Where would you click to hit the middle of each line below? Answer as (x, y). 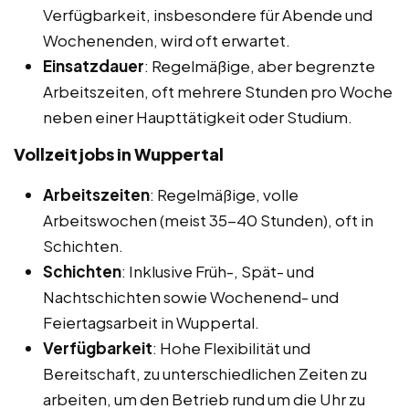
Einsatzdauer (94, 65)
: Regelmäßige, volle (224, 194)
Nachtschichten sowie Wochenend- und (191, 296)
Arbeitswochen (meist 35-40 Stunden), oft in (208, 220)
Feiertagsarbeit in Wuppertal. (151, 322)
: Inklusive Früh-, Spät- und (218, 271)
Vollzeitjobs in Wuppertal (119, 153)
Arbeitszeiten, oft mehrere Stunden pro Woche (218, 91)
